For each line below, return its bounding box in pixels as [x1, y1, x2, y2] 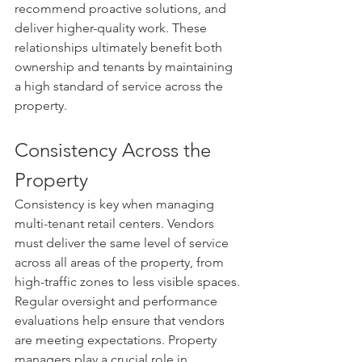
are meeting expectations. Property [15, 332, 220, 348]
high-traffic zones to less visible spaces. [15, 274, 243, 290]
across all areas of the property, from [15, 255, 227, 271]
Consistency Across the [15, 138, 216, 162]
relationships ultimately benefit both [15, 40, 225, 56]
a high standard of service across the [15, 78, 226, 95]
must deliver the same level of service [15, 235, 232, 251]
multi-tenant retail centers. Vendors [15, 216, 217, 232]
